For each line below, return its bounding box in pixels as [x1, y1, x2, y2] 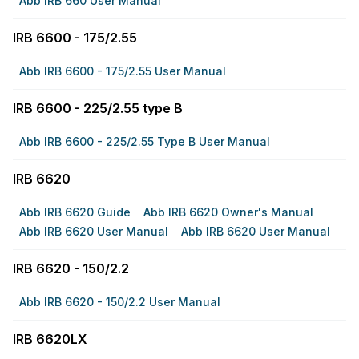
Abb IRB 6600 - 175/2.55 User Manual [19, 64, 226, 78]
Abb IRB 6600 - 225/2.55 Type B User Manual [19, 135, 270, 148]
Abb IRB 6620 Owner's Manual [143, 205, 313, 219]
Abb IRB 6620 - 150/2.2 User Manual [19, 295, 220, 309]
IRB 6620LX [13, 330, 87, 347]
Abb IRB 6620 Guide [19, 205, 131, 219]
